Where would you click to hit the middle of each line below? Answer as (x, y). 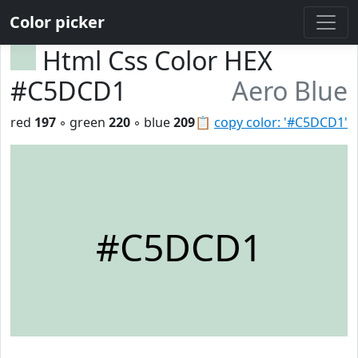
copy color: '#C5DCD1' (281, 122)
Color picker (57, 22)
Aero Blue (290, 91)
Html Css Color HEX (157, 60)
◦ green (82, 122)
